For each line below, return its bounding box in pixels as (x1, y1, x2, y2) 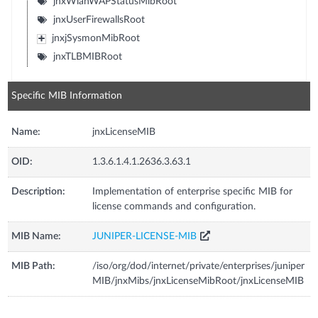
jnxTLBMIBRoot (53, 52, 122, 62)
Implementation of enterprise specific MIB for (92, 187, 293, 197)
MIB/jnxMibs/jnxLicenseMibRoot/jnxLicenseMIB (92, 276, 305, 286)
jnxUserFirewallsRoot (53, 15, 145, 25)
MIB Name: (11, 231, 62, 241)
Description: (11, 187, 66, 197)
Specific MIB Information (11, 91, 123, 101)
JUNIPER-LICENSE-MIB (92, 231, 197, 241)
